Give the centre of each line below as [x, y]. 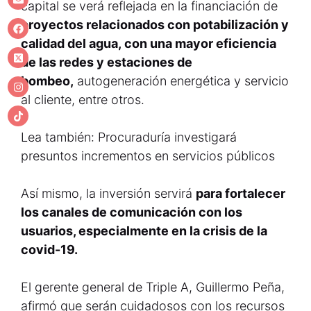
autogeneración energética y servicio [181, 81]
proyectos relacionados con [107, 25]
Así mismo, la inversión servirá [108, 193]
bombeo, [47, 81]
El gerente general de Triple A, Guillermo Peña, [153, 287]
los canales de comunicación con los [132, 212]
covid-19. [51, 250]
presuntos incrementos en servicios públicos [148, 156]
